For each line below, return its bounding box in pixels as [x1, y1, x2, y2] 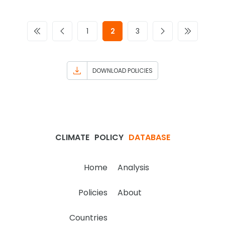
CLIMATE [55, 132, 89, 143]
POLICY [94, 132, 124, 143]
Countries [69, 212, 107, 223]
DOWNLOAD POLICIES [92, 66, 153, 75]
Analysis [118, 162, 149, 173]
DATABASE [128, 132, 170, 143]
